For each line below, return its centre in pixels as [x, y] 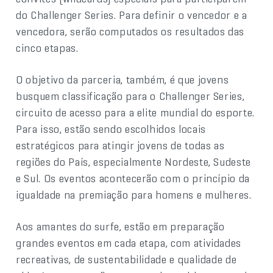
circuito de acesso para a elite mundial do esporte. [135, 112]
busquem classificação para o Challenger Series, [130, 96]
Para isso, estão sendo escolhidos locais [111, 129]
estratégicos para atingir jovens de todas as [120, 145]
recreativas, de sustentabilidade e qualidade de [126, 259]
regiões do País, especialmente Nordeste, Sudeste [133, 161]
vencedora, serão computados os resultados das [130, 31]
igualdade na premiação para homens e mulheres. [134, 194]
